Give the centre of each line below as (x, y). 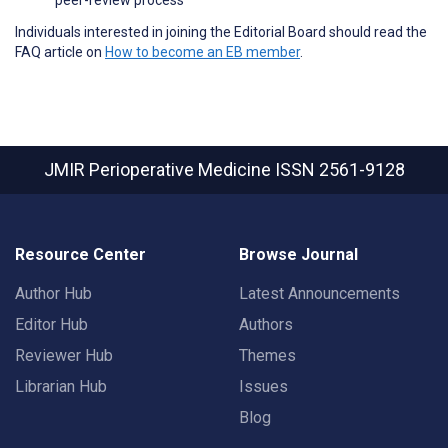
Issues (263, 386)
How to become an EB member (202, 51)
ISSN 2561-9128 (339, 169)
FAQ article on (60, 51)
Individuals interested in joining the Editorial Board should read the (221, 31)
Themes (267, 355)
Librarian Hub (61, 386)
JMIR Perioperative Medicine (159, 169)
